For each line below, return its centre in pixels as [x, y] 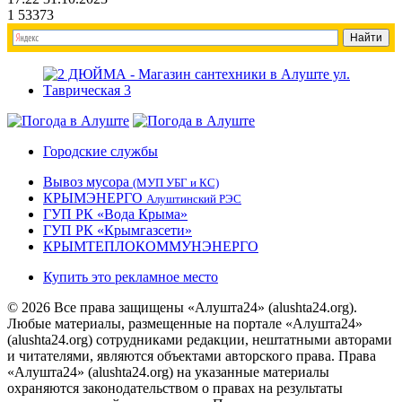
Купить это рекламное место [131, 277]
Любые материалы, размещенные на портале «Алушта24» [185, 324]
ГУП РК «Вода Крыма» [115, 214]
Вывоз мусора [88, 182]
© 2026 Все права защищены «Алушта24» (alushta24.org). [182, 308]
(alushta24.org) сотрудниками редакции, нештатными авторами [200, 340]
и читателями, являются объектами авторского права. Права [192, 356]
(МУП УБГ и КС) [176, 183]
